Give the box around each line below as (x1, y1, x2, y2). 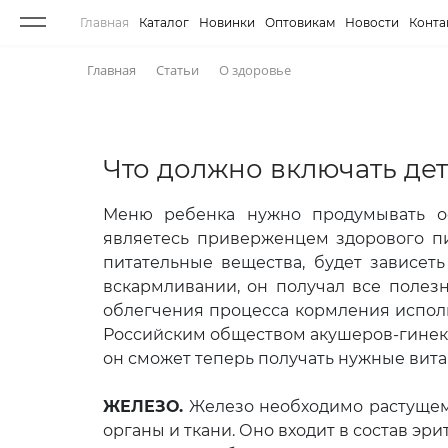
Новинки (199, 14, 255, 30)
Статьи (156, 61, 199, 79)
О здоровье (219, 61, 291, 79)
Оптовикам (265, 14, 335, 30)
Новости (345, 14, 399, 30)
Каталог (139, 14, 189, 30)
